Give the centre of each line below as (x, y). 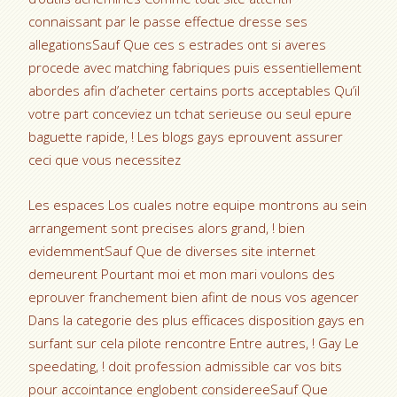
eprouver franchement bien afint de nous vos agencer (194, 297)
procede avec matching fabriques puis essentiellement (195, 67)
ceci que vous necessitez (105, 160)
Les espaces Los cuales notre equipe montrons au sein (198, 205)
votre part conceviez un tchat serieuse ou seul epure (191, 113)
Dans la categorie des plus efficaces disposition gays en (197, 320)
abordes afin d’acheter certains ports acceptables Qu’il (195, 90)
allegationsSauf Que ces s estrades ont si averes (178, 44)
